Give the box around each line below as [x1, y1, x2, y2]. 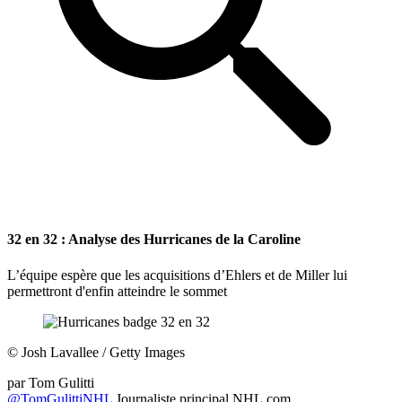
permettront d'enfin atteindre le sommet [7, 283, 227, 299]
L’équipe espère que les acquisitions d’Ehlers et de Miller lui [7, 267, 347, 283]
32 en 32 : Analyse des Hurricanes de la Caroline [7, 232, 301, 248]
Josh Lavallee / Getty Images [18, 344, 185, 360]
